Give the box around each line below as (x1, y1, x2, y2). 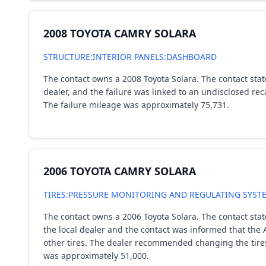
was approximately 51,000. (43, 250, 149, 261)
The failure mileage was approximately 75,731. (43, 99, 229, 110)
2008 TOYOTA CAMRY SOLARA (43, 26, 196, 40)
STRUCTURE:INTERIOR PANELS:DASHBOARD (43, 51, 217, 62)
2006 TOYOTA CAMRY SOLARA (43, 164, 196, 178)
